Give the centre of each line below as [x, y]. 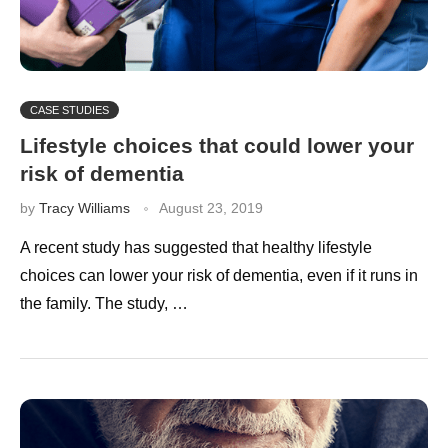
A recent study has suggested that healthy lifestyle [196, 247]
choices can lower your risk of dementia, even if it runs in [219, 275]
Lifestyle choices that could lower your [217, 145]
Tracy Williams [84, 207]
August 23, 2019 [211, 207]
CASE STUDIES [69, 109]
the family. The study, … [104, 303]
